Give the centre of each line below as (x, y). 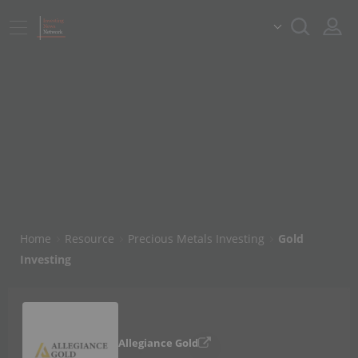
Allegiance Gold (158, 343)
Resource (89, 239)
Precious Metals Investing (196, 239)
